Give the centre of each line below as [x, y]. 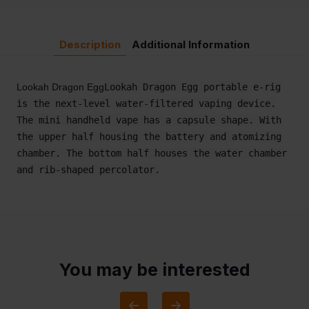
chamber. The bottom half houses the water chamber [152, 153]
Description [90, 45]
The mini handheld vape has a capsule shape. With [149, 120]
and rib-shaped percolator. [88, 170]
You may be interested [154, 270]
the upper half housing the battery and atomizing [149, 137]
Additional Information [191, 45]
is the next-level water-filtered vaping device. [146, 104]
